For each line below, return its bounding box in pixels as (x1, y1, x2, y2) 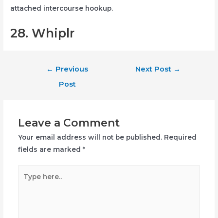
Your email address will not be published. (18, 133, 162, 141)
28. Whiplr (10, 25, 75, 40)
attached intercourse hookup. (10, 4, 113, 12)
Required (163, 133, 197, 141)
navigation (25, 74, 62, 82)
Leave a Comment (18, 116, 120, 129)
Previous (54, 64, 89, 73)
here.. (17, 179, 36, 187)
